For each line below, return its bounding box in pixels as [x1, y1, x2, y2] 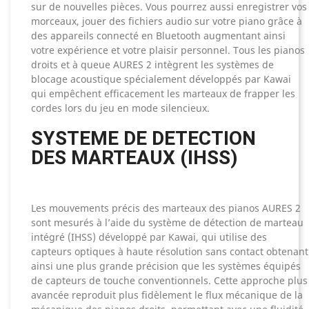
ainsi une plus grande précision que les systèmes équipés [31, 259, 301, 273]
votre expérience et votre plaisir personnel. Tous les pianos [31, 43, 305, 57]
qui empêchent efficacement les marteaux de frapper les [31, 87, 295, 101]
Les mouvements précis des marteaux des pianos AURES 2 [31, 201, 301, 215]
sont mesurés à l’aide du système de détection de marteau [31, 216, 303, 230]
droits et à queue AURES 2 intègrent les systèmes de [31, 58, 274, 72]
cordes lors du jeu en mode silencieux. [31, 101, 210, 115]
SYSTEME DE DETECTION [31, 127, 256, 150]
